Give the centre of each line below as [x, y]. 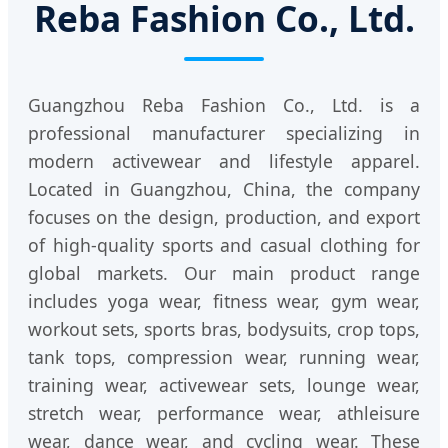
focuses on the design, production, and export [224, 217]
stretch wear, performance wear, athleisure [224, 413]
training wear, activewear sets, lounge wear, [224, 385]
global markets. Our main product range [224, 273]
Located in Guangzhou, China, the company [224, 189]
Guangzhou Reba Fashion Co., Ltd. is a [224, 105]
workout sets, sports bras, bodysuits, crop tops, [224, 329]
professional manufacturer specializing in [224, 133]
